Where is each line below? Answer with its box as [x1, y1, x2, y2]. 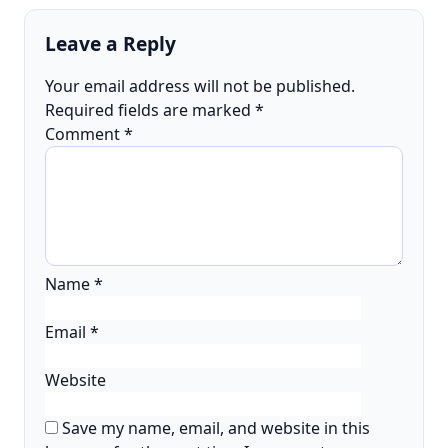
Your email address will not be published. [45, 75, 355, 97]
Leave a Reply [45, 30, 176, 57]
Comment [45, 123, 124, 145]
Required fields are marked [45, 99, 255, 121]
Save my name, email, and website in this [62, 417, 370, 439]
